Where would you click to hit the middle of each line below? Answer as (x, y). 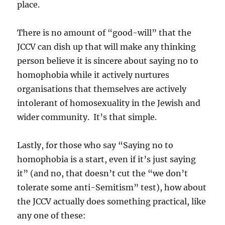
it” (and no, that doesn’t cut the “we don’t (103, 173)
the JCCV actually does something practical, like (112, 201)
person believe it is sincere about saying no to (108, 61)
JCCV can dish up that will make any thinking (107, 46)
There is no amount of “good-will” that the (104, 32)
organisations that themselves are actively (102, 89)
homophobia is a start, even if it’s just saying (107, 159)
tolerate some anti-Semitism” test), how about (112, 187)
